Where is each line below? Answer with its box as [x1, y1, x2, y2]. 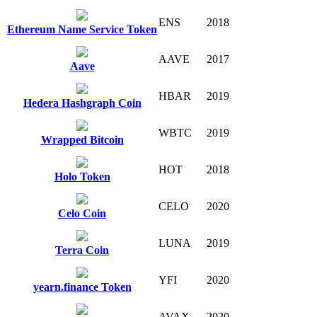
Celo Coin [58, 207, 106, 219]
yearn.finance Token [33, 280, 132, 293]
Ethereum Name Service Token [7, 23, 157, 35]
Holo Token [54, 170, 110, 183]
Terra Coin [55, 243, 109, 256]
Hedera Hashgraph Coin [23, 96, 142, 109]
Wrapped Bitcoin [40, 133, 124, 146]
